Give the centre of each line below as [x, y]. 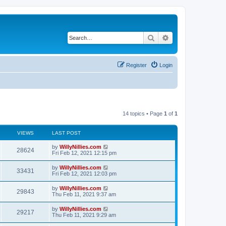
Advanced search [196, 37]
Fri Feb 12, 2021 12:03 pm [84, 173]
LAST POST [66, 133]
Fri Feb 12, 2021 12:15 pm [84, 153]
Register [136, 65]
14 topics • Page [143, 113]
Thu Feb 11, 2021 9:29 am [84, 215]
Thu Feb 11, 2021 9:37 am [84, 194]
